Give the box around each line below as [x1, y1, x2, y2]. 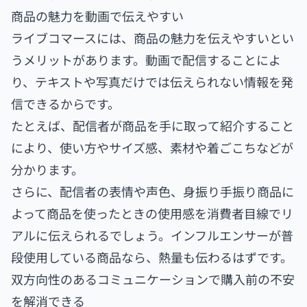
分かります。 [11, 160, 84, 178]
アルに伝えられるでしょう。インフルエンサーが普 [11, 225, 293, 244]
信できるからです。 [11, 94, 120, 112]
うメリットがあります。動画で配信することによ [11, 50, 281, 69]
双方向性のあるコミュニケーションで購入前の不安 [11, 269, 295, 288]
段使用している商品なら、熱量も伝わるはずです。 [11, 247, 293, 266]
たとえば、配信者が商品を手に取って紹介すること [11, 116, 294, 134]
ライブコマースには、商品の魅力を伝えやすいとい [11, 28, 294, 47]
